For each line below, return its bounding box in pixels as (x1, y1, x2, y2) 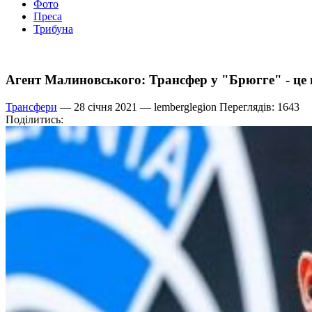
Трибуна (33, 23, 73, 36)
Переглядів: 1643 (217, 100, 299, 113)
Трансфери (6, 100, 57, 113)
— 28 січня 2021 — (57, 100, 154, 113)
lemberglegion (154, 100, 217, 113)
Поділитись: (6, 113, 63, 125)
